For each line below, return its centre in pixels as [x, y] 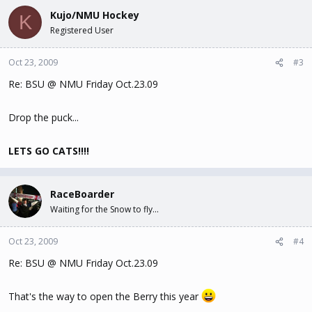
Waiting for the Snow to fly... [104, 209]
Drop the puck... [44, 117]
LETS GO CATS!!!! [49, 151]
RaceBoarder [82, 194]
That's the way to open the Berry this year [105, 296]
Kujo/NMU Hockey [95, 15]
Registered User [82, 30]
